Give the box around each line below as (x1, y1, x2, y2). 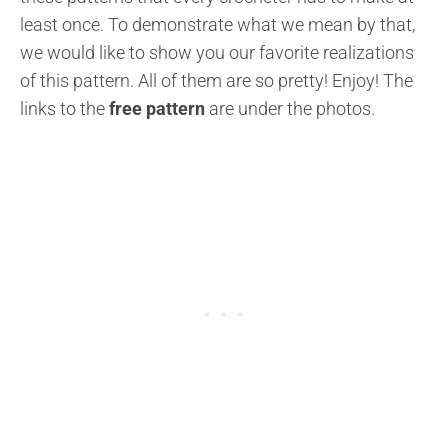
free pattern (109, 97, 205, 119)
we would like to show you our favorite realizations (20, 41, 414, 63)
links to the (20, 97, 109, 119)
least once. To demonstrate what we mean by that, (20, 13, 415, 35)
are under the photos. (205, 97, 375, 119)
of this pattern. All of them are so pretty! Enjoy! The (20, 69, 413, 91)
